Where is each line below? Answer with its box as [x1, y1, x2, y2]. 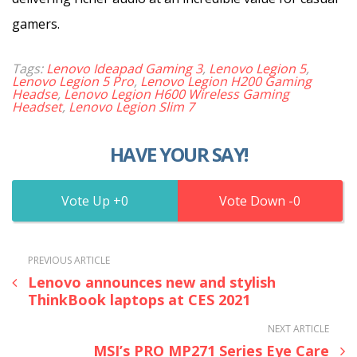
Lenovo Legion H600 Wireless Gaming [64, 84, 289, 103]
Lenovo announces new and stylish [28, 272, 276, 292]
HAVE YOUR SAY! [109, 140, 248, 167]
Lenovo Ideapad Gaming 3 [46, 59, 202, 77]
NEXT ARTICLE [268, 321, 329, 335]
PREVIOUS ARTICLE [28, 253, 110, 267]
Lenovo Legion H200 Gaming [140, 72, 312, 90]
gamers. [12, 14, 60, 33]
